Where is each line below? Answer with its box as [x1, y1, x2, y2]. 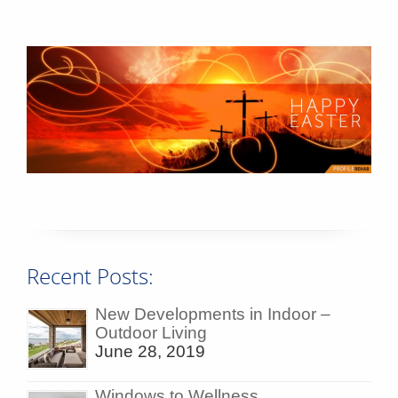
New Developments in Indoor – [95, 304, 330, 323]
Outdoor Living [95, 322, 207, 342]
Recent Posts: [27, 261, 154, 291]
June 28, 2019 [95, 341, 205, 361]
